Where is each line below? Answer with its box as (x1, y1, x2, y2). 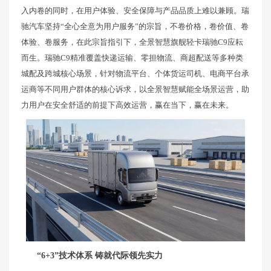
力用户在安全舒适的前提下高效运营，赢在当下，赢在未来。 (21, 100, 233, 109)
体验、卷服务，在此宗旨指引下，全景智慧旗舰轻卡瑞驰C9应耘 (21, 37, 243, 47)
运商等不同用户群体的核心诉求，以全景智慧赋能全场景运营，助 (21, 84, 249, 94)
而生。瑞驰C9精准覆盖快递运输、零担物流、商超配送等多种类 (21, 53, 243, 62)
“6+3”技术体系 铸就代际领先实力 (37, 251, 163, 261)
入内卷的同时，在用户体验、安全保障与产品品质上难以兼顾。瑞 (21, 5, 249, 15)
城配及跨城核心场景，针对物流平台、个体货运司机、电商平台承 (21, 68, 249, 78)
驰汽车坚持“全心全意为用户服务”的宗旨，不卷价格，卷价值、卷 (21, 21, 249, 31)
